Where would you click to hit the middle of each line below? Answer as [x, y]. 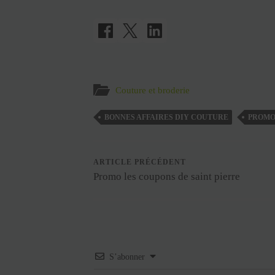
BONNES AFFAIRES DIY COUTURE [166, 117]
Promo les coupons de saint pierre [167, 176]
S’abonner [127, 257]
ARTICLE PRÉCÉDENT [140, 162]
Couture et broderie [153, 90]
